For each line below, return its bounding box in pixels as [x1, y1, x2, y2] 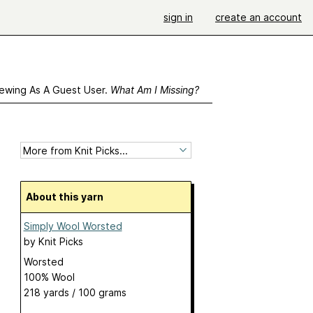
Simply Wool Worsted [23, 220, 122, 233]
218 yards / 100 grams [23, 286, 126, 299]
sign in [163, 11, 193, 23]
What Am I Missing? [110, 84, 199, 96]
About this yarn [32, 191, 103, 203]
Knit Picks [38, 235, 83, 248]
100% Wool [23, 271, 75, 284]
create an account [215, 11, 302, 23]
